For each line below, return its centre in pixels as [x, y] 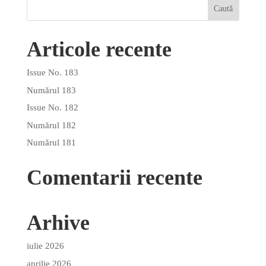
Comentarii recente [114, 178]
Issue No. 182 [52, 108]
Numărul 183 [51, 90]
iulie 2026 [45, 246]
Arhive [58, 223]
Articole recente [99, 50]
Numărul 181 [51, 143]
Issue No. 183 [52, 73]
